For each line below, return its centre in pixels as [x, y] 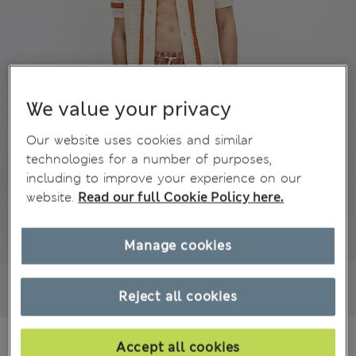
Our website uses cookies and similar [140, 140]
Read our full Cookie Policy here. [181, 197]
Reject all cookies [178, 296]
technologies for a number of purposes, [149, 159]
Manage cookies [178, 246]
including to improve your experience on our [164, 178]
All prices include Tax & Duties [151, 339]
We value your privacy [129, 109]
